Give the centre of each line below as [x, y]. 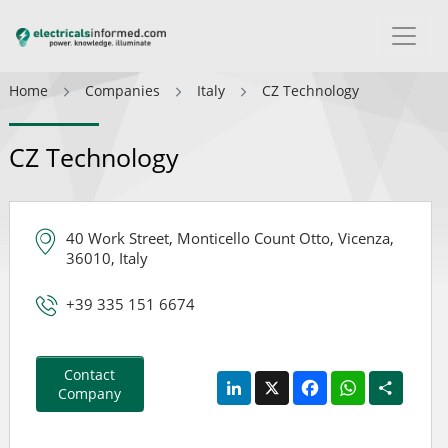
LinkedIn [279, 378]
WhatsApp [399, 378]
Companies [122, 90]
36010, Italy [107, 258]
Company [90, 393]
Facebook [358, 378]
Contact [90, 374]
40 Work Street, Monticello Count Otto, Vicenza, [230, 238]
